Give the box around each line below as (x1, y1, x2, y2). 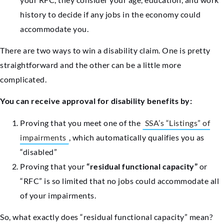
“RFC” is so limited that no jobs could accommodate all (20, 175, 219, 185)
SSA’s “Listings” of (144, 117, 210, 127)
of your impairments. (20, 190, 96, 200)
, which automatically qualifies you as (68, 132, 204, 142)
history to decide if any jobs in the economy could (20, 9, 200, 19)
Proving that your (20, 161, 86, 171)
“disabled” (20, 146, 57, 156)
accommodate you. (20, 23, 88, 33)
